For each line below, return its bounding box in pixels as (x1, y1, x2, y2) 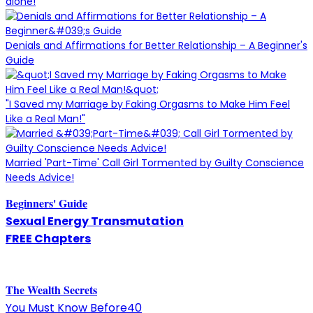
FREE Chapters (6, 231, 91, 247)
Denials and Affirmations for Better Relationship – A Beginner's (6, 38, 307, 53)
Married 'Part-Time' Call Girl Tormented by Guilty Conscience (6, 156, 304, 170)
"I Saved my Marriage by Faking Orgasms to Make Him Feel (6, 97, 290, 112)
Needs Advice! (6, 170, 74, 185)
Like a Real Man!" (6, 112, 85, 126)
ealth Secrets (38, 282, 97, 298)
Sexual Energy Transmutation (6, 213, 184, 230)
